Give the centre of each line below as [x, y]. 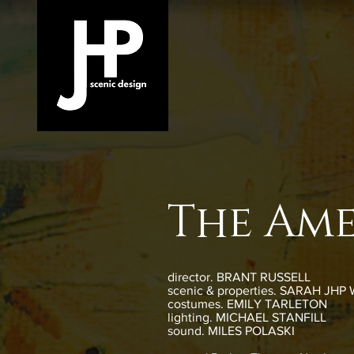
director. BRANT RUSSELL [239, 277]
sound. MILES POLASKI [231, 331]
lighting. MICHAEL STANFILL [247, 317]
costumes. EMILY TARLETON [247, 304]
